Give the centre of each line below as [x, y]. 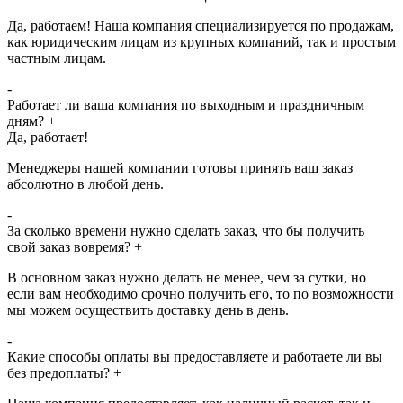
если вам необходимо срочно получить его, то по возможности [201, 293]
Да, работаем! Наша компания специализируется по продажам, [201, 25]
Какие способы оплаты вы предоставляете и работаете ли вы [195, 356]
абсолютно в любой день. [85, 184]
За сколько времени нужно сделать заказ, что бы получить [186, 230]
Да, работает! [48, 137]
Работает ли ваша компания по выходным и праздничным [186, 104]
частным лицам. [57, 58]
